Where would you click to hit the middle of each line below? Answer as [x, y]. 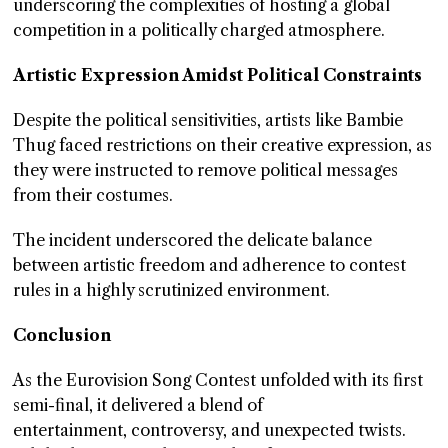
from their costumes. [95, 195]
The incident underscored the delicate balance [193, 240]
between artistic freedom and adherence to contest [210, 265]
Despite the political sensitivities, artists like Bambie [208, 120]
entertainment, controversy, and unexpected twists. [210, 430]
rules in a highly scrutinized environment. [172, 290]
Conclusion [62, 335]
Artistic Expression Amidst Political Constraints [218, 75]
